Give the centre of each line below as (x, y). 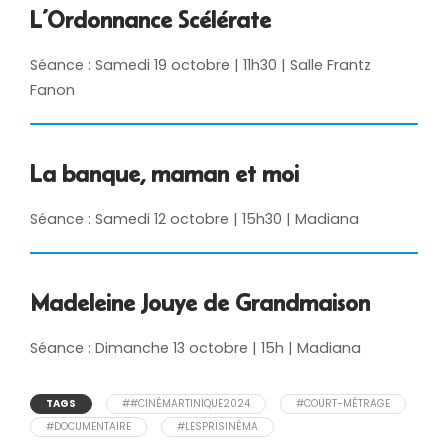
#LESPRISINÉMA (217, 427)
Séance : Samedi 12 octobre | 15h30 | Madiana (194, 219)
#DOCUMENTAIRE (88, 427)
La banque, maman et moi (164, 174)
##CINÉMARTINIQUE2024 (186, 404)
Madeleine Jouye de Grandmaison (200, 303)
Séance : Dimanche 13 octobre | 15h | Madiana (195, 348)
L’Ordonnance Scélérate (150, 20)
